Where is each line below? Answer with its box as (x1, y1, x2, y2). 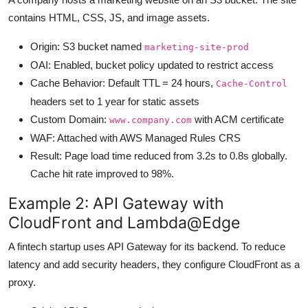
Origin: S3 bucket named (30, 40, 144, 52)
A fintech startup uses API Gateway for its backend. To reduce (8, 240, 285, 252)
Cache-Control (216, 78, 287, 89)
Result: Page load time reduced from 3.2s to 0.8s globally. (30, 149, 287, 162)
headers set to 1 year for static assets (30, 95, 199, 107)
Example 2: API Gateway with (8, 192, 224, 213)
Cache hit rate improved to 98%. (30, 167, 174, 179)
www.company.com (109, 114, 192, 125)
